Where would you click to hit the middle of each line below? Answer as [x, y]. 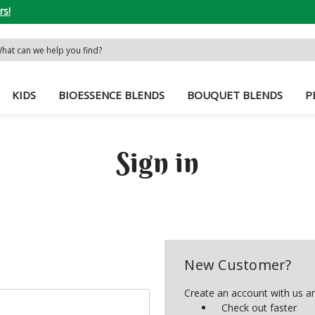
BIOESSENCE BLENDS [112, 95]
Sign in [157, 162]
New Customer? [238, 264]
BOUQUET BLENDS [235, 95]
